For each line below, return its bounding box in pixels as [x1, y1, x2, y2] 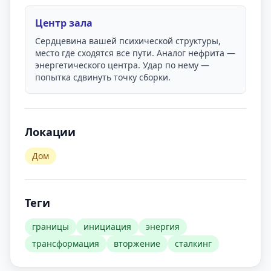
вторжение [114, 238, 160, 249]
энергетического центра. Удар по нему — [35, 59, 209, 71]
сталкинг [175, 238, 212, 249]
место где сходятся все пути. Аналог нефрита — [35, 47, 235, 59]
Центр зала [35, 16, 93, 30]
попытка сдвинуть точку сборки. [35, 71, 171, 83]
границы [32, 221, 69, 232]
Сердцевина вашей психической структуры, [35, 35, 221, 47]
